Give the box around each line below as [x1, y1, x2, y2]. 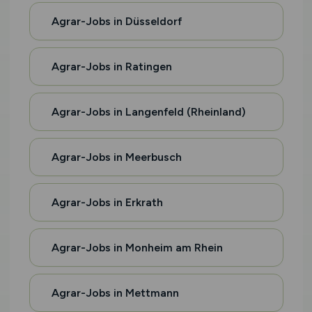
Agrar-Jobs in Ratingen [51, 60, 172, 73]
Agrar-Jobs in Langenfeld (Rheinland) [51, 105, 246, 118]
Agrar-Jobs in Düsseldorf [51, 15, 182, 28]
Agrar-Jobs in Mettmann [51, 286, 179, 299]
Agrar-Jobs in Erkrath [51, 196, 163, 209]
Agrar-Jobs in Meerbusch [51, 150, 182, 164]
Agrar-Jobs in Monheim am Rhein [51, 241, 223, 254]
